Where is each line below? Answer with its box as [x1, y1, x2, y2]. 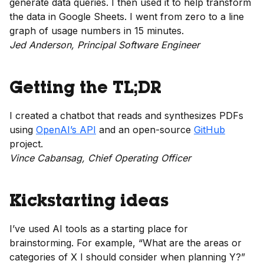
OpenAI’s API [36, 124, 96, 136]
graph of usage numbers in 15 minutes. [9, 25, 184, 37]
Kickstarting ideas [9, 194, 169, 211]
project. [9, 138, 43, 150]
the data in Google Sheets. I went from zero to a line [9, 11, 244, 22]
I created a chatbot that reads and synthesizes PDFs [9, 110, 243, 121]
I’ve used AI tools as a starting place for [9, 223, 188, 235]
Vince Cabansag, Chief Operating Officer [9, 152, 191, 164]
